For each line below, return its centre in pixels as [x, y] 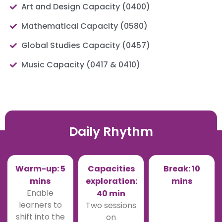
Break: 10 [182, 169]
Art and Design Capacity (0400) [85, 7]
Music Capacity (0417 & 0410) [81, 65]
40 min [111, 194]
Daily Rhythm [111, 132]
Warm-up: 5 [40, 169]
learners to [40, 205]
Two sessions [111, 206]
